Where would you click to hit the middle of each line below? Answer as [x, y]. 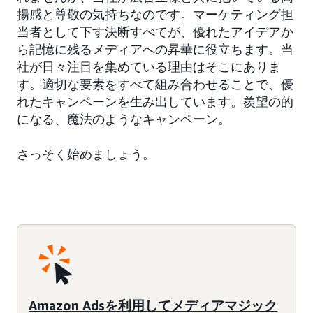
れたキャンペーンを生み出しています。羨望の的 [155, 102]
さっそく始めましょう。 [86, 154]
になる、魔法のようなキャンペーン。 [124, 119]
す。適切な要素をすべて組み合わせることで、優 [155, 84]
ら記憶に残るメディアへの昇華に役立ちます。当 [155, 49]
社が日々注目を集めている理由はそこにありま [149, 67]
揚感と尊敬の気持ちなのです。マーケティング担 [155, 14]
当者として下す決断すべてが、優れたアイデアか [155, 32]
